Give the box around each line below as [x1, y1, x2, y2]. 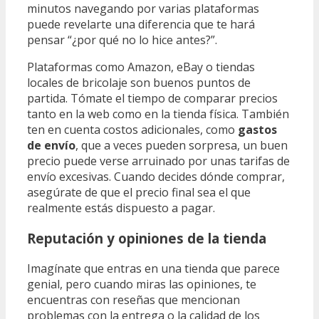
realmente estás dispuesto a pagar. [27, 200, 215, 216]
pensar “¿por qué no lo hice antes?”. [27, 32, 217, 48]
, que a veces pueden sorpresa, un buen [75, 137, 288, 154]
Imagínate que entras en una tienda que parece [27, 260, 280, 276]
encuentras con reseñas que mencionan [27, 291, 240, 308]
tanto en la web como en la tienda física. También [27, 106, 289, 122]
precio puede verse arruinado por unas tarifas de [27, 153, 290, 169]
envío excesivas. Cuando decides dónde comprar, [27, 169, 285, 185]
